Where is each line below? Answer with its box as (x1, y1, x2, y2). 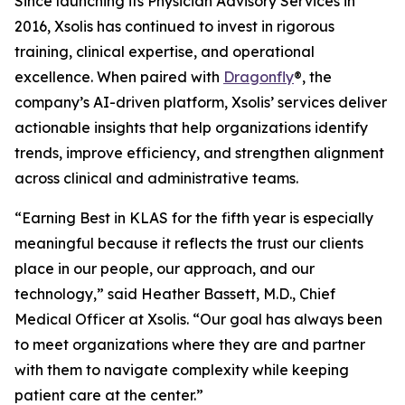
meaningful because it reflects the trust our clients (14, 234, 363, 252)
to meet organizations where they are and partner (14, 335, 365, 353)
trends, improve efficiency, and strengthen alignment (14, 144, 384, 162)
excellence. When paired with (14, 68, 223, 86)
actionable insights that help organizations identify (14, 118, 368, 137)
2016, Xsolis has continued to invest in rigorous (14, 17, 334, 35)
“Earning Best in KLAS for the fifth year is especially (14, 209, 373, 227)
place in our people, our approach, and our (14, 259, 315, 278)
